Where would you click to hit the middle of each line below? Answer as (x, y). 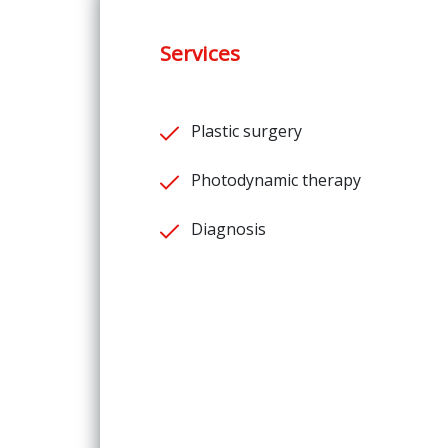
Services (200, 52)
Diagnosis (228, 228)
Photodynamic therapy (276, 179)
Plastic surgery (246, 130)
